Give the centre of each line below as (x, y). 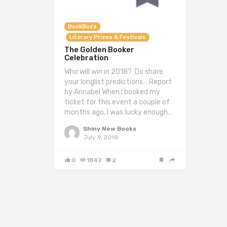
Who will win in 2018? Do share (114, 72)
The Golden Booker (99, 50)
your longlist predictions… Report (118, 82)
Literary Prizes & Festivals (108, 37)
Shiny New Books (110, 129)
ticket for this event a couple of (117, 102)
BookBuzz (82, 27)
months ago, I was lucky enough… (118, 112)
